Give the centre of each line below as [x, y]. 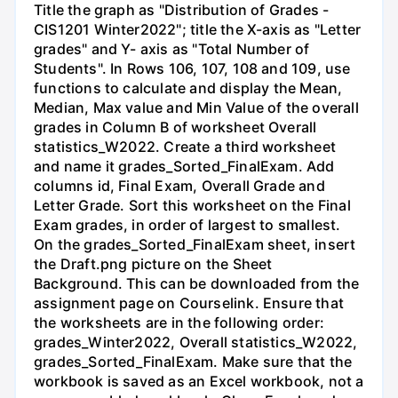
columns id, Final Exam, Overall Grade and [179, 186]
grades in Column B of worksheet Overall [175, 127]
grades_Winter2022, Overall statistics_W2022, [196, 342]
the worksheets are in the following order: [179, 323]
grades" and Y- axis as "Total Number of [172, 49]
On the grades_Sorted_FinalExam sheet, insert [195, 245]
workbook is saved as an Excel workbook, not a [199, 382]
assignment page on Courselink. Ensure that [189, 303]
